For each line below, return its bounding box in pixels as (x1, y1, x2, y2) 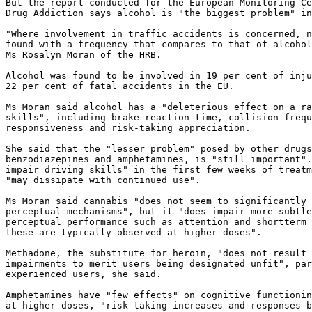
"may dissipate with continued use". (6, 175, 201, 185)
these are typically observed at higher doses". (6, 227, 262, 237)
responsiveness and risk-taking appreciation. (6, 123, 251, 133)
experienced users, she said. (6, 269, 162, 279)
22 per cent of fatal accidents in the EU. (6, 81, 234, 91)
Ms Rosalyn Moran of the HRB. (6, 49, 162, 60)
